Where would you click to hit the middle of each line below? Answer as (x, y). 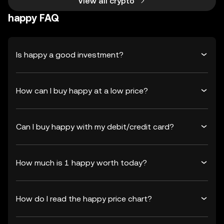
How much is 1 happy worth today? (81, 162)
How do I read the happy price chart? (84, 198)
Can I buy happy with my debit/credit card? (95, 126)
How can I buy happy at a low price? (82, 90)
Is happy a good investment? (70, 54)
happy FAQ (33, 18)
